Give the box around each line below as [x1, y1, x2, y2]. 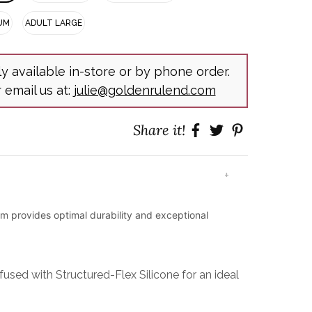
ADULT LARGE [25, 18, 82, 28]
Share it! [133, 121, 185, 139]
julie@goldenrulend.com [73, 83, 216, 97]
